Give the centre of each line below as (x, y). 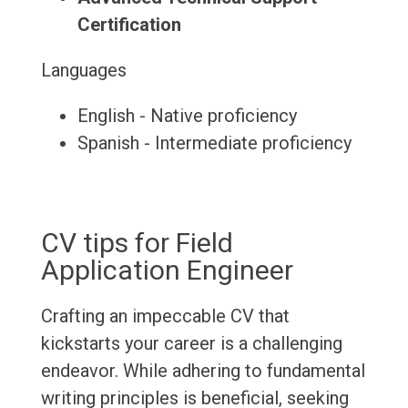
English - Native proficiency (187, 116)
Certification (129, 25)
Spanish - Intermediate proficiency (214, 143)
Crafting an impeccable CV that (165, 316)
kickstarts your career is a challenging (191, 344)
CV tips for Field (137, 243)
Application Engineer (167, 270)
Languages (83, 71)
